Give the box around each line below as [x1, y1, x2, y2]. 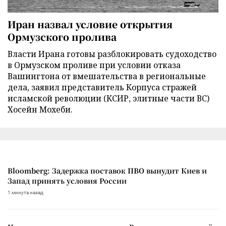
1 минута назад [8, 189, 43, 195]
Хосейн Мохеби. [8, 103, 73, 115]
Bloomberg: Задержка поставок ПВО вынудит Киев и [8, 165, 207, 176]
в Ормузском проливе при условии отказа [8, 59, 181, 71]
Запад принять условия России [8, 175, 127, 186]
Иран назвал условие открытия [8, 17, 173, 31]
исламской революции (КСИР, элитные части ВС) [8, 92, 209, 104]
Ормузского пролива [8, 29, 117, 43]
